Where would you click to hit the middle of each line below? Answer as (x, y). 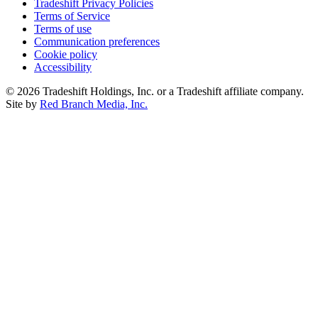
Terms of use (63, 29)
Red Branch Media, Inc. (94, 104)
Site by (23, 104)
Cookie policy (66, 55)
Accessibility (63, 67)
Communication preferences (97, 42)
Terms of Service (72, 16)
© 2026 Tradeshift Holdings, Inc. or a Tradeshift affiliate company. (155, 92)
